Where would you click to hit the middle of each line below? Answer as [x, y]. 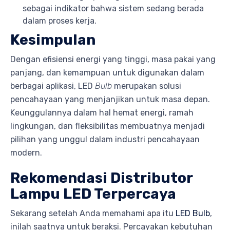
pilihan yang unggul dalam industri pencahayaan [105, 139]
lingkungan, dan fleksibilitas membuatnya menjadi [108, 126]
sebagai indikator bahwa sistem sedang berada [113, 9]
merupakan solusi [147, 86]
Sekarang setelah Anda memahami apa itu [93, 213]
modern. [26, 152]
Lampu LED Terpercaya [93, 194]
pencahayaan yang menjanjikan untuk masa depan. [110, 99]
